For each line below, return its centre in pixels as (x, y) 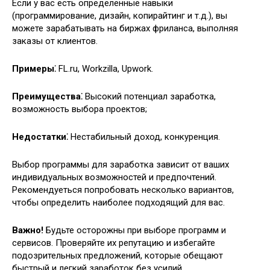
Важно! (28, 231)
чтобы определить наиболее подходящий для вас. (118, 203)
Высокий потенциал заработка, (149, 97)
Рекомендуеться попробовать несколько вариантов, (123, 190)
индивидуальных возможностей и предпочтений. (114, 177)
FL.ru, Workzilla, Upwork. (105, 69)
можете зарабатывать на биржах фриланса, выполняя (125, 29)
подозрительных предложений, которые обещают (118, 256)
